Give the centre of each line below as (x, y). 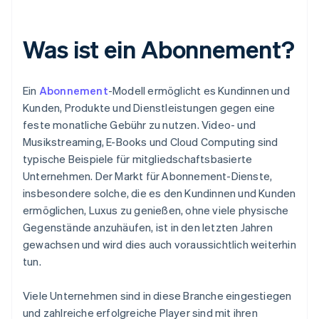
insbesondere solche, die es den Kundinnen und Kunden (159, 193)
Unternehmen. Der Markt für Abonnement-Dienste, (148, 176)
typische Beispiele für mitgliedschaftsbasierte (138, 159)
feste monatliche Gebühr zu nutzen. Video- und (140, 125)
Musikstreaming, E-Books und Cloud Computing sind (151, 142)
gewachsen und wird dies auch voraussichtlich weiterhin (159, 245)
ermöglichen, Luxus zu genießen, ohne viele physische (156, 210)
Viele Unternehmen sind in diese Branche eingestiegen (157, 296)
